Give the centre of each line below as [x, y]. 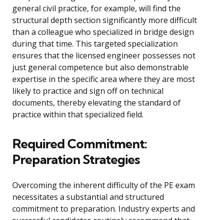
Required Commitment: [80, 144]
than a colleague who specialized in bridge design [103, 32]
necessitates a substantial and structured [88, 197]
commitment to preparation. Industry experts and [104, 209]
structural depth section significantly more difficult [105, 20]
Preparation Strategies [76, 160]
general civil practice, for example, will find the [96, 9]
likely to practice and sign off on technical [88, 91]
